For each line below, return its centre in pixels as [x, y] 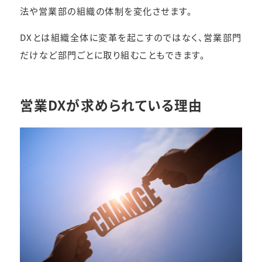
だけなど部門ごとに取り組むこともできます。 [112, 55]
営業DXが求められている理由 [111, 105]
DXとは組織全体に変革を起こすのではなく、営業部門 [131, 37]
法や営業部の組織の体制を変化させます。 [106, 10]
